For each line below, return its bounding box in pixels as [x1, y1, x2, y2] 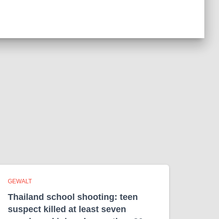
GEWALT [8, 178, 32, 185]
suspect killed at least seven [8, 204, 126, 214]
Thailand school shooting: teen [8, 192, 138, 202]
